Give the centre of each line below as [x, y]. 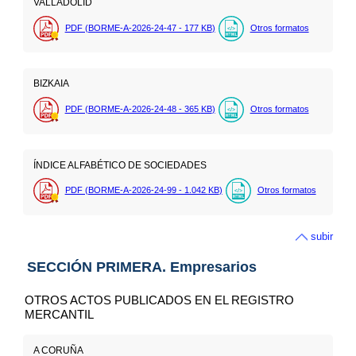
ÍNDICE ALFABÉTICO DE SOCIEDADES [120, 165]
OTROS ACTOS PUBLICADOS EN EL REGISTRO [160, 300]
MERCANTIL [60, 315]
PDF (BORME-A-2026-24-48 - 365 [133, 108]
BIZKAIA [51, 84]
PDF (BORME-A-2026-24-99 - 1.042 [136, 190]
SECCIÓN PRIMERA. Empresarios [141, 267]
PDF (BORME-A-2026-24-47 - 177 [133, 27]
